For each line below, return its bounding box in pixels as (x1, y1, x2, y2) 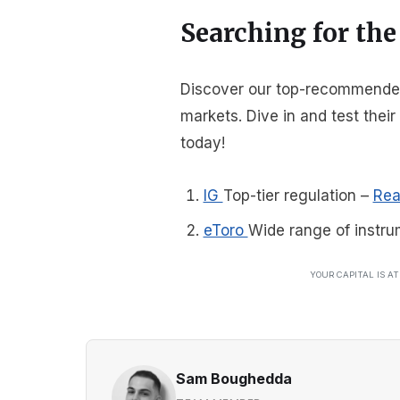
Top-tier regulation (222, 187, 361, 205)
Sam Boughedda (176, 370, 292, 388)
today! (180, 133, 225, 152)
